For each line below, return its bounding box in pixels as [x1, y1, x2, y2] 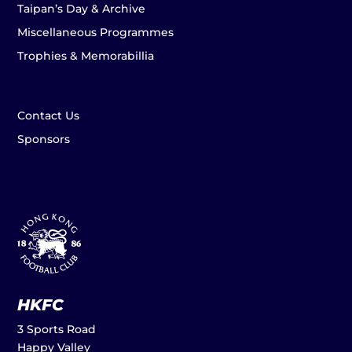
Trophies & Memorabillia [17, 48, 155, 63]
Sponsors [17, 131, 71, 146]
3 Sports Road [17, 322, 97, 337]
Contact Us [17, 108, 80, 123]
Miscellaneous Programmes [17, 24, 174, 39]
